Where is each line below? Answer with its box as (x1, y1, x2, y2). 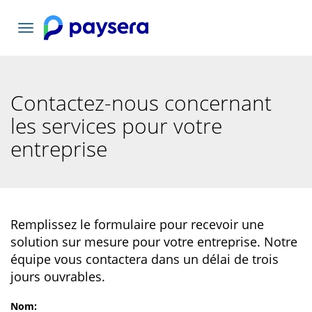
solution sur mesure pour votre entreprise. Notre (10, 233, 297, 250)
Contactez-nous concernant (10, 88, 272, 117)
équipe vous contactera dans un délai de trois (10, 251, 279, 267)
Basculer (25, 22, 65, 36)
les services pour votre (10, 111, 222, 140)
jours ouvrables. (10, 268, 105, 285)
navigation (25, 50, 74, 63)
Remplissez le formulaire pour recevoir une (10, 216, 264, 233)
